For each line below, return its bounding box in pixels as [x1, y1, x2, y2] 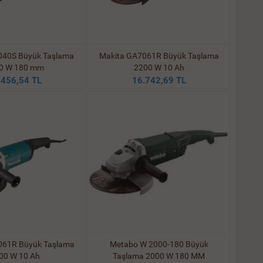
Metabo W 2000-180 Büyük [109, 240, 208, 249]
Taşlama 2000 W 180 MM [113, 251, 205, 261]
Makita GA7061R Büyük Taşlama [99, 51, 219, 60]
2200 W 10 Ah [133, 63, 184, 72]
